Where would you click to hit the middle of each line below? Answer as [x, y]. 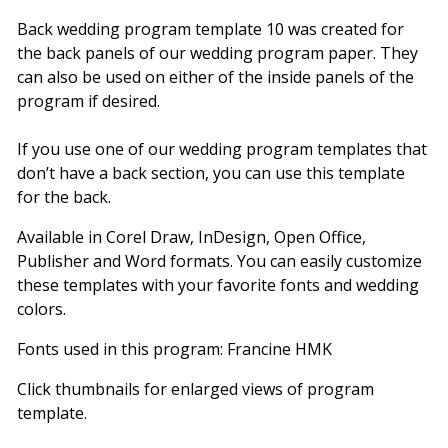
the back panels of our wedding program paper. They [218, 53]
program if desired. [89, 101]
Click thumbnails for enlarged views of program [196, 389]
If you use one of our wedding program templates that [222, 149]
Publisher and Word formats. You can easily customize [220, 261]
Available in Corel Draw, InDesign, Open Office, [192, 237]
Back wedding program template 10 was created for [211, 29]
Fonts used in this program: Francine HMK [175, 349]
